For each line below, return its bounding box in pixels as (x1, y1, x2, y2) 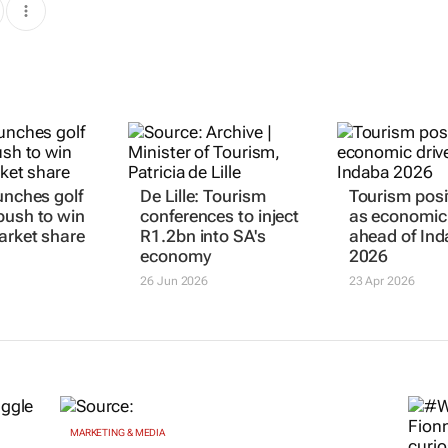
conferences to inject (140, 205, 300, 226)
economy (140, 245, 211, 266)
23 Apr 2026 (348, 273, 415, 288)
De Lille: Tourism (140, 185, 266, 206)
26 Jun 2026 (140, 273, 209, 288)
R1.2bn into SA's (140, 225, 266, 246)
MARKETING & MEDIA (69, 427, 166, 439)
